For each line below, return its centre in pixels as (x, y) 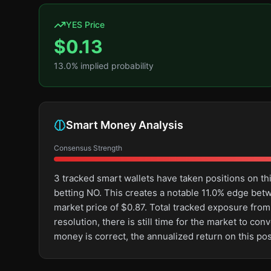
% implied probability (113, 66)
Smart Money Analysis (125, 125)
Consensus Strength (88, 148)
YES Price (85, 24)
